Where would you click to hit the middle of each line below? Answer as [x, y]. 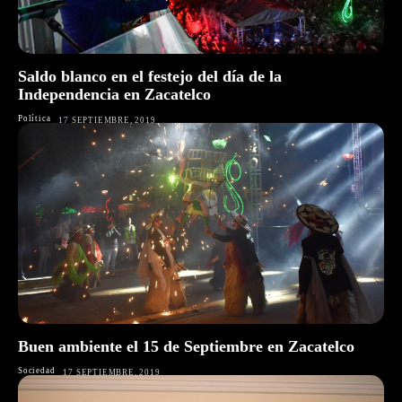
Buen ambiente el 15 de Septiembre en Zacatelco [186, 346]
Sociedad [37, 370]
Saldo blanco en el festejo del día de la [150, 76]
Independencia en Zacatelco [114, 94]
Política [35, 118]
